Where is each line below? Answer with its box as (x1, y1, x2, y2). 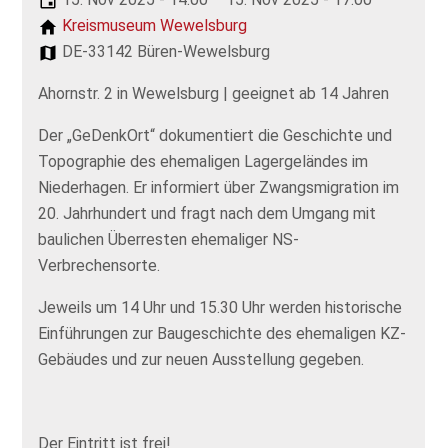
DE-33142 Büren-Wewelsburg (58, 41, 271, 61)
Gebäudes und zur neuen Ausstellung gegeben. (38, 349, 365, 369)
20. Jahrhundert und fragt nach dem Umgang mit (38, 203, 377, 223)
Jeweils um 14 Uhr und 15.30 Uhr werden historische (38, 297, 403, 317)
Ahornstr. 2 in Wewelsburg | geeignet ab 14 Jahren (38, 83, 390, 103)
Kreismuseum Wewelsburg (58, 15, 248, 35)
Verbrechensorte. (38, 255, 161, 275)
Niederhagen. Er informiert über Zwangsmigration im (38, 177, 400, 197)
